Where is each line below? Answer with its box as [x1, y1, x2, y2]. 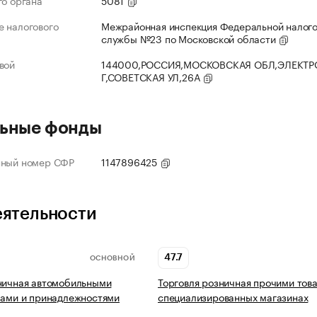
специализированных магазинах [158, 289, 309, 305]
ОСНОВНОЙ [89, 254, 135, 262]
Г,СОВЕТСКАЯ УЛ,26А [101, 69, 203, 85]
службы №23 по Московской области [101, 30, 279, 47]
